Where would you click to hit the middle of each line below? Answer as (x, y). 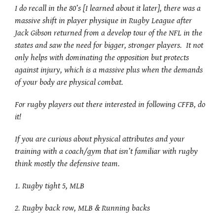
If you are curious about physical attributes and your (100, 139)
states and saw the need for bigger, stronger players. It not (109, 45)
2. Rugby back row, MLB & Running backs (82, 208)
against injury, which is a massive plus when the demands (109, 70)
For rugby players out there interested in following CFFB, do (110, 104)
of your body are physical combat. (69, 82)
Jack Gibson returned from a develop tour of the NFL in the (109, 33)
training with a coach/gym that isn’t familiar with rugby (106, 151)
